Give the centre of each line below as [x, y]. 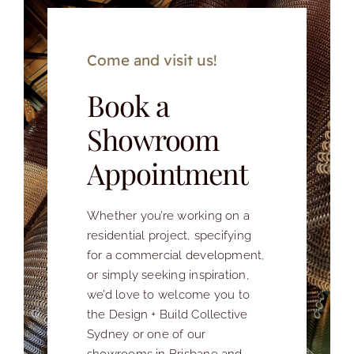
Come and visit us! [152, 60]
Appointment [168, 173]
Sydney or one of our [147, 334]
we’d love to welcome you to [169, 294]
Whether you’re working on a [169, 215]
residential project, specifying [169, 235]
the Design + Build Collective [168, 314]
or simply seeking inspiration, [168, 275]
